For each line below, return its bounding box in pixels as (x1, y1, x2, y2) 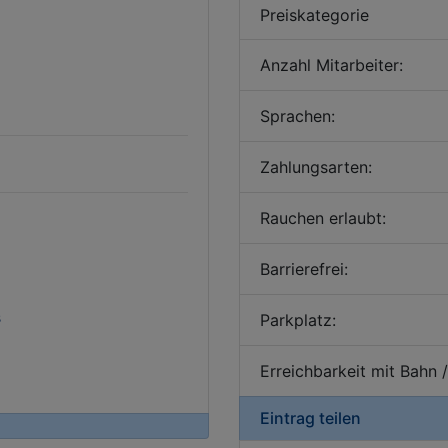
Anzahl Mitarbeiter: (260, 55, 403, 75)
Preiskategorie (260, 5, 369, 25)
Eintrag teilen (260, 408, 361, 428)
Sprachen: (260, 106, 335, 126)
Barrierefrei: (260, 259, 348, 279)
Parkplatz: (260, 310, 336, 330)
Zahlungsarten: (260, 157, 372, 177)
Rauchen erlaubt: (260, 208, 386, 228)
